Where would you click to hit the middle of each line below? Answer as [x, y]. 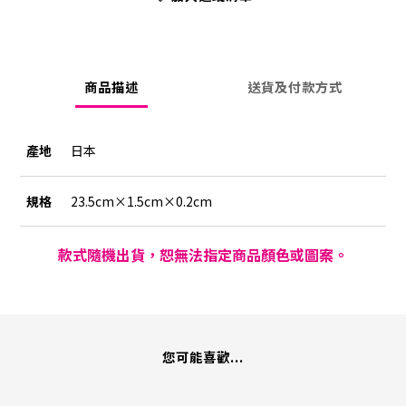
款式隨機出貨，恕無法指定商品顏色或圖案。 [203, 255]
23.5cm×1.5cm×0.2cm [141, 202]
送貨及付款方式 [295, 87]
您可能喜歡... [203, 357]
